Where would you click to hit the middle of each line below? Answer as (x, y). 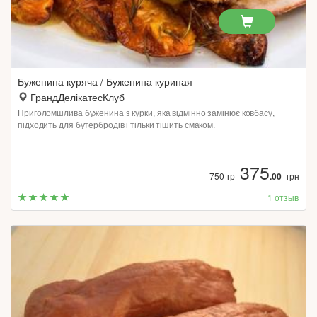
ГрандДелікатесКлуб (77, 97)
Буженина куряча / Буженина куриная (105, 81)
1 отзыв (283, 197)
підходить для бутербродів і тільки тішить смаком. (117, 124)
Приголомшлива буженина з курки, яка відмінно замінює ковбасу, (146, 112)
